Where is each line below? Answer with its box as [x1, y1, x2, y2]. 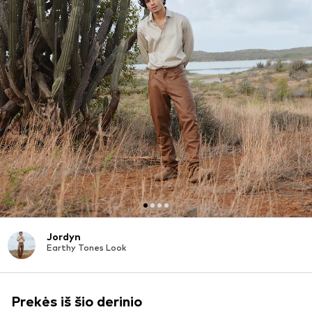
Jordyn [47, 230, 81, 242]
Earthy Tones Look [47, 242, 126, 253]
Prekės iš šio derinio [11, 292, 142, 310]
